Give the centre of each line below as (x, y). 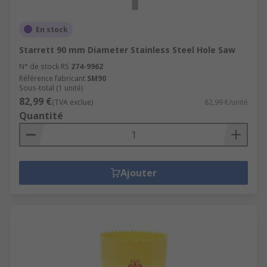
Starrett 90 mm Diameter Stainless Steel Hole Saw (127, 49)
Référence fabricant (52, 78)
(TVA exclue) (72, 102)
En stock (52, 29)
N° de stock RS (44, 66)
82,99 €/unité (226, 102)
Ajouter (138, 173)
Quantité (41, 115)
